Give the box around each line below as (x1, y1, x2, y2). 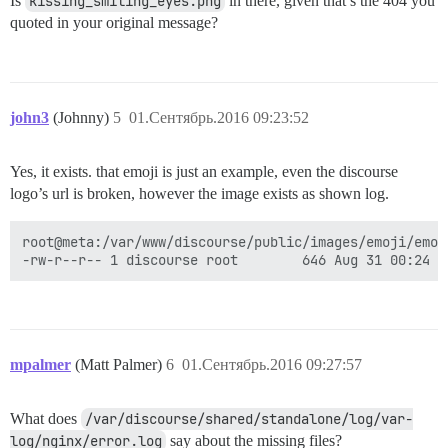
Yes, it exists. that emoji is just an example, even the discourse (10, 163, 398, 181)
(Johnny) (53, 109, 113, 127)
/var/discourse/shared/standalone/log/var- (85, 410, 413, 429)
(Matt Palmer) (75, 356, 166, 374)
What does (10, 410, 81, 428)
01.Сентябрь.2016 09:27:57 (182, 356, 362, 374)
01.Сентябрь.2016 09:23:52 (129, 109, 309, 127)
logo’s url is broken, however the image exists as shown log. (10, 185, 389, 203)
